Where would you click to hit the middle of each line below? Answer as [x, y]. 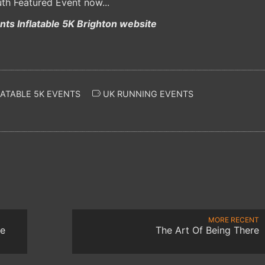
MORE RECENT [234, 219]
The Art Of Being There [207, 230]
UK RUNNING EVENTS [147, 93]
